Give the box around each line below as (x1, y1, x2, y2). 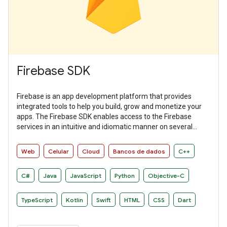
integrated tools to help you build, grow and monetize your (17, 102, 202, 110)
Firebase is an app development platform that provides (17, 92, 192, 100)
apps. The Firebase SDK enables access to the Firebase (17, 112, 192, 121)
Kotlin (66, 196, 83, 204)
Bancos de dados (113, 147, 165, 155)
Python (115, 171, 135, 179)
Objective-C (148, 171, 184, 179)
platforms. (17, 132, 50, 141)
